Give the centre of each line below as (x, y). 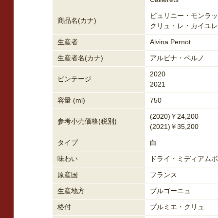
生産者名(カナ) (80, 58)
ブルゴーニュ (170, 191)
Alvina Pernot (170, 42)
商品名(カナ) (77, 20)
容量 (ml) (71, 100)
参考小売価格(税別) (87, 121)
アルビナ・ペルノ (177, 58)
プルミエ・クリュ (177, 207)
